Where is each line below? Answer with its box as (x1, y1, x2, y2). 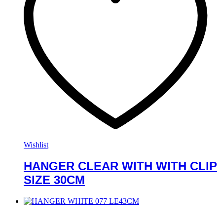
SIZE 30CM (24, 173, 85, 187)
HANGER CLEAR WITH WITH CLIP (24, 159, 217, 173)
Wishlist (24, 141, 48, 149)
